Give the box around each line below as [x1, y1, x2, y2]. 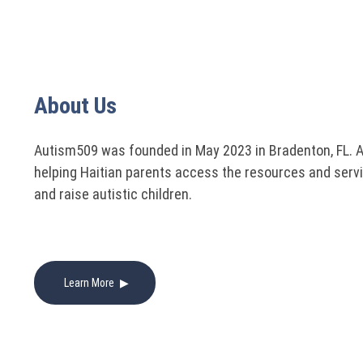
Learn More [64, 276, 117, 290]
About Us [34, 92, 117, 119]
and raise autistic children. [34, 186, 192, 203]
